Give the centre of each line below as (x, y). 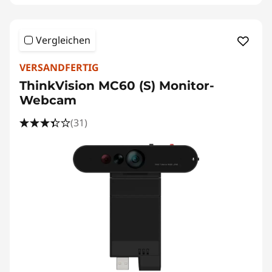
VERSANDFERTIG (59, 67)
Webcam (48, 100)
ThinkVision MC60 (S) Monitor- (117, 86)
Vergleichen (63, 40)
